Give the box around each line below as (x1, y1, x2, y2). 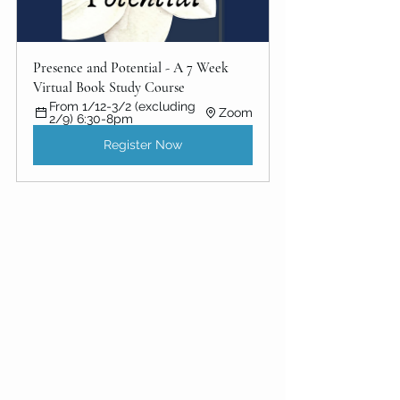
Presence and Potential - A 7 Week (33, 58, 232, 77)
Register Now (104, 137, 182, 152)
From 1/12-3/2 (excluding (49, 98, 199, 113)
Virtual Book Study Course (33, 78, 185, 96)
